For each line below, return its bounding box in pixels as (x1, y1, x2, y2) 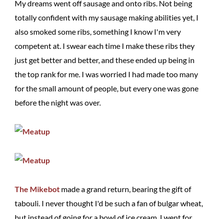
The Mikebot (15, 184, 60, 194)
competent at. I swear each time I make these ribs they (15, 41, 195, 50)
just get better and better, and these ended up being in (15, 55, 195, 65)
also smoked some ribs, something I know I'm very (15, 27, 181, 36)
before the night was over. (15, 98, 101, 107)
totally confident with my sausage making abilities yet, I (15, 13, 198, 22)
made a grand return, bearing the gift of (60, 184, 191, 194)
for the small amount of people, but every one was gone (15, 84, 198, 93)
